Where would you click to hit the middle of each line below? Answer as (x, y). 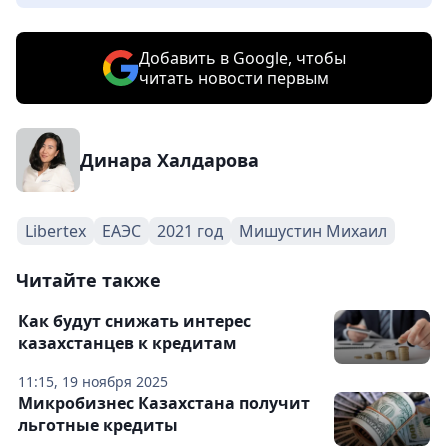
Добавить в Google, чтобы (242, 58)
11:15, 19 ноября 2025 (93, 381)
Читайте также (88, 280)
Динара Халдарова (169, 160)
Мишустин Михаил (313, 231)
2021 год (190, 231)
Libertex (55, 231)
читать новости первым (233, 78)
